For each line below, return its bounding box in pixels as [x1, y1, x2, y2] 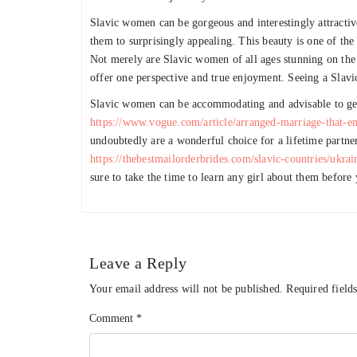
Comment [89, 312, 133, 324]
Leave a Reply [89, 253, 187, 272]
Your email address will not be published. [89, 282, 284, 295]
